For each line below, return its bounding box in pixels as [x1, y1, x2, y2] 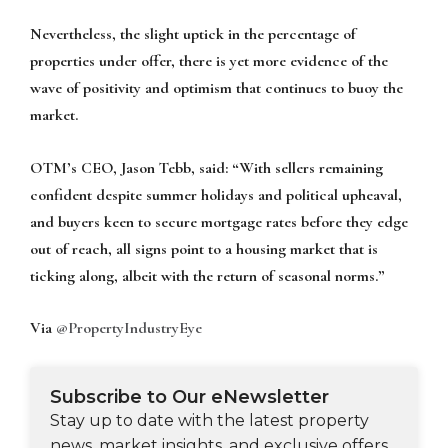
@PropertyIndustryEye [56, 318, 202, 339]
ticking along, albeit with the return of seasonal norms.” [30, 265, 385, 286]
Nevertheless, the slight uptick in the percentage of [30, 24, 356, 45]
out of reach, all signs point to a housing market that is [30, 238, 378, 259]
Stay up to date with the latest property [50, 411, 369, 431]
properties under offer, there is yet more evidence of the [30, 51, 388, 72]
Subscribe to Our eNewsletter [50, 386, 329, 409]
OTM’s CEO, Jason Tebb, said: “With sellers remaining [30, 157, 383, 178]
